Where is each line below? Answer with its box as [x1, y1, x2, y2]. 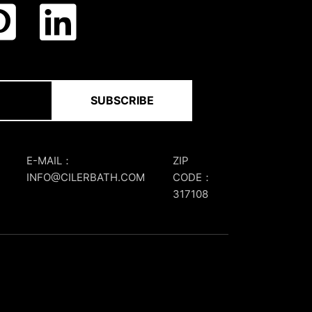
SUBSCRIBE [90, 93, 154, 107]
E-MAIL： [26, 153, 72, 167]
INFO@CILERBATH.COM [26, 170, 145, 184]
